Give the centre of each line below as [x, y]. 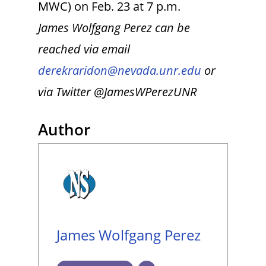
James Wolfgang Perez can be [114, 28]
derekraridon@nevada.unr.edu [120, 71]
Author [64, 130]
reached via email [84, 49]
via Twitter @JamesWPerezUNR [117, 92]
